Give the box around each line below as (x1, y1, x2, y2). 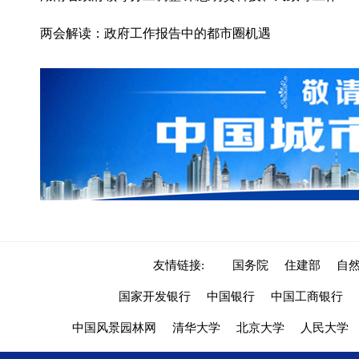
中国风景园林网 (72, 321, 156, 335)
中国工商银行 (270, 290, 343, 304)
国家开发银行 (118, 290, 191, 304)
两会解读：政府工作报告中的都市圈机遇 (40, 26, 271, 40)
